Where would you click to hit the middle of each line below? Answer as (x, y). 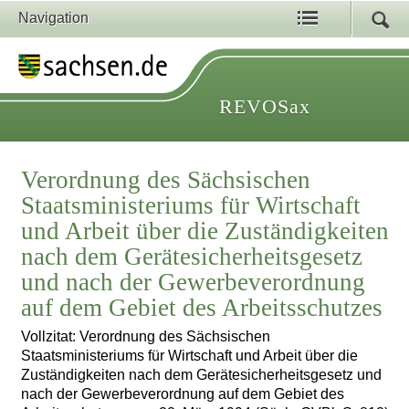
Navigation (53, 18)
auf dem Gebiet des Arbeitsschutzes (202, 308)
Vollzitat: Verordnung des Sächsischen (146, 337)
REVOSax (265, 106)
